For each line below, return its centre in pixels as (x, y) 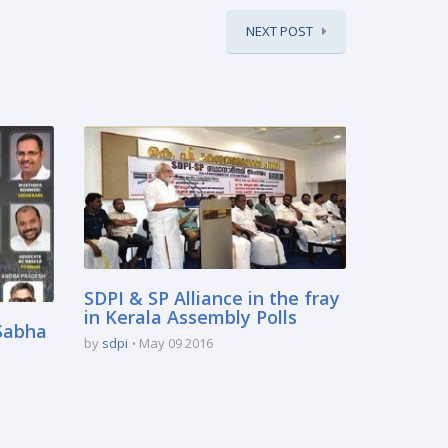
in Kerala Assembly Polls (190, 316)
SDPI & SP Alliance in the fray (211, 297)
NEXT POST (279, 30)
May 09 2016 (175, 342)
